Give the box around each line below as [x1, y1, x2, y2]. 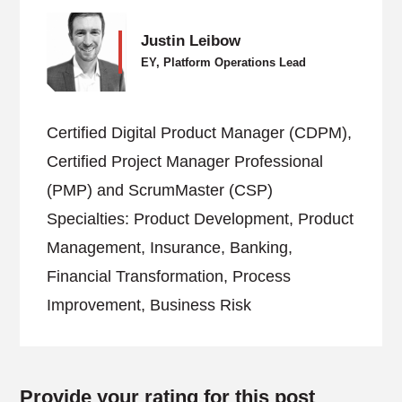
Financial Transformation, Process [47, 267, 292, 285]
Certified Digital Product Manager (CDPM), [47, 124, 353, 142]
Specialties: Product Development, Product [47, 210, 354, 228]
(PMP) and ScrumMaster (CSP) [47, 181, 274, 199]
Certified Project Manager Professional [47, 153, 324, 170]
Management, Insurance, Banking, [47, 239, 293, 257]
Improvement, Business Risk [47, 296, 252, 314]
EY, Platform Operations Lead [141, 56, 307, 69]
